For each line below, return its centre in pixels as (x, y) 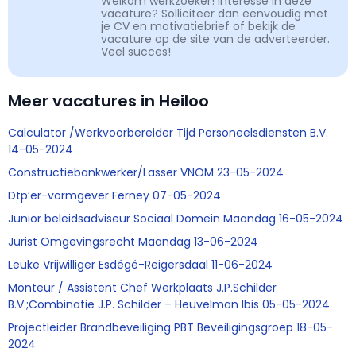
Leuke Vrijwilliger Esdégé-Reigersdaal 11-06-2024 (140, 265)
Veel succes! (136, 52)
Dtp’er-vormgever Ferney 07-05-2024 (114, 196)
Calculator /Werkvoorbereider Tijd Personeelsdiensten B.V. (168, 133)
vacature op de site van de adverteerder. (215, 39)
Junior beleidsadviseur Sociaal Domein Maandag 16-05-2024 (176, 219)
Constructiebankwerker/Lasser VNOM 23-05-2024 (146, 173)
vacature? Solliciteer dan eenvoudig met (215, 14)
